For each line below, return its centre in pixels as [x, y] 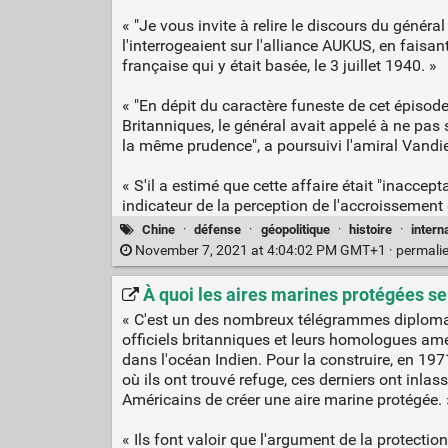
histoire [370, 229]
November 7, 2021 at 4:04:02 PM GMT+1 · [263, 250]
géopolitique [295, 229]
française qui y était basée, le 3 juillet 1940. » [279, 66]
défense [218, 229]
